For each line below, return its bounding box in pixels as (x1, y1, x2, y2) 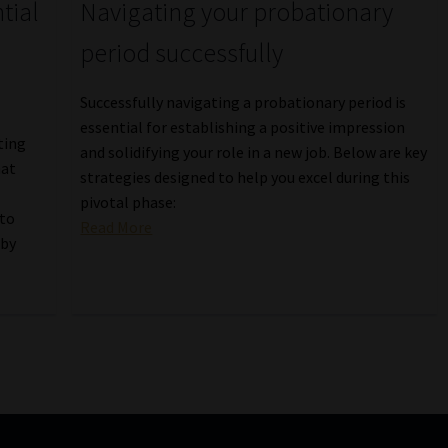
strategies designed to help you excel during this (80, 166, 411, 187)
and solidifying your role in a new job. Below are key (80, 141, 428, 162)
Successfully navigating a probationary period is (80, 91, 407, 112)
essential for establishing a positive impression (80, 116, 406, 137)
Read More (80, 216, 153, 237)
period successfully (80, 36, 284, 69)
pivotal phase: (80, 191, 177, 212)
